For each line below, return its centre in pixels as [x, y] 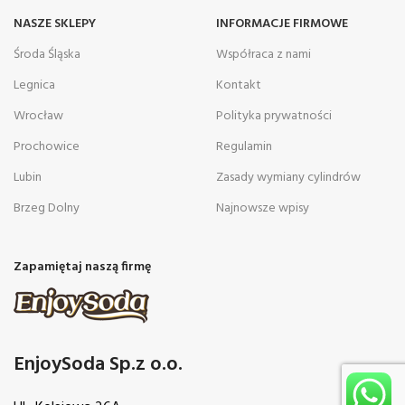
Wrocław [38, 116]
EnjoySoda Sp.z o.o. [98, 364]
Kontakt [239, 85]
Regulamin [244, 146]
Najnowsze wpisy [263, 208]
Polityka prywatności [274, 116]
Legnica [34, 85]
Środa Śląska [47, 54]
